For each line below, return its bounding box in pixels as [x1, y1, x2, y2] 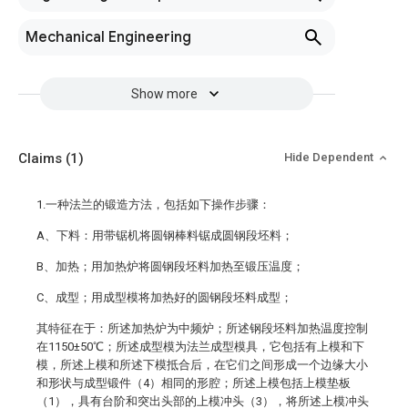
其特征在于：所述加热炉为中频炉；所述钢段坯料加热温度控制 [36, 321, 368, 335]
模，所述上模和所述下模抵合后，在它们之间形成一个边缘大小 [36, 358, 368, 372]
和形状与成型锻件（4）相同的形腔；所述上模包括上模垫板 [36, 376, 351, 390]
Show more [130, 87, 198, 101]
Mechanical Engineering [25, 28, 191, 46]
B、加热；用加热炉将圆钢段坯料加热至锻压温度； [36, 260, 304, 273]
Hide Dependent [284, 150, 376, 164]
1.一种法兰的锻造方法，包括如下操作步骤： [36, 198, 270, 211]
